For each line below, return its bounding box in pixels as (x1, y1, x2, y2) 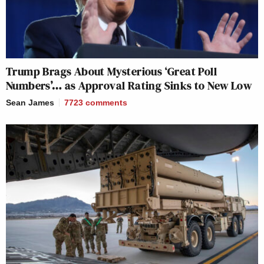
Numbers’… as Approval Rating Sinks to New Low (6, 77, 252, 94)
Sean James (6, 97, 54, 107)
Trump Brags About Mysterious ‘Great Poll (6, 62, 217, 80)
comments (85, 97, 127, 107)
